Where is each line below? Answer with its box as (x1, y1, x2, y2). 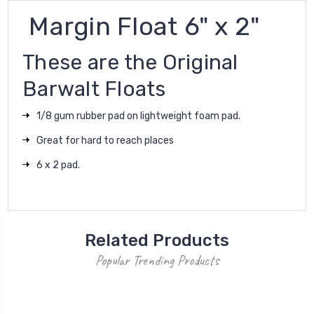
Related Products (85, 230, 229, 250)
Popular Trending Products (95, 251, 219, 269)
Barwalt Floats (22, 76, 166, 102)
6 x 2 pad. (36, 158, 80, 171)
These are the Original (22, 49, 238, 75)
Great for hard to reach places (36, 134, 174, 146)
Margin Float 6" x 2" (22, 11, 260, 41)
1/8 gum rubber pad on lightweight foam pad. (36, 109, 240, 122)
